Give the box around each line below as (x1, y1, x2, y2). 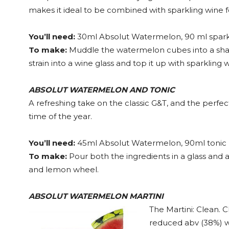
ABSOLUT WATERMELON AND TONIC (29, 85, 175, 95)
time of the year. (29, 111, 92, 121)
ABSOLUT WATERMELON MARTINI (29, 191, 164, 201)
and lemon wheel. (29, 165, 99, 174)
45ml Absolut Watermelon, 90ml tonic (75, 138, 226, 148)
